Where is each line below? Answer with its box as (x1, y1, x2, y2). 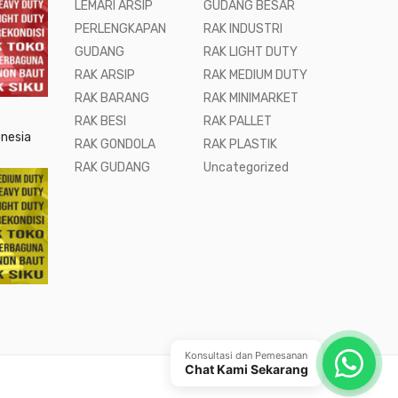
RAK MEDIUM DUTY (203, 67, 308, 83)
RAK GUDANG (74, 159, 150, 175)
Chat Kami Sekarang (185, 362, 308, 377)
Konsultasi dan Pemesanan (185, 349, 307, 362)
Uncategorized (203, 159, 290, 175)
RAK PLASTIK (203, 136, 278, 152)
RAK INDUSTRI (203, 20, 283, 36)
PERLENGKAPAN (74, 20, 166, 36)
